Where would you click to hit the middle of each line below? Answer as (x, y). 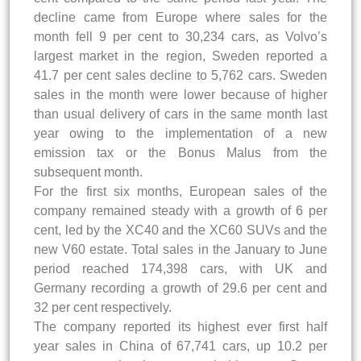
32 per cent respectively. (103, 307)
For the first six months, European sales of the (180, 191)
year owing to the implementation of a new (180, 133)
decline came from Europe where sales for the (180, 17)
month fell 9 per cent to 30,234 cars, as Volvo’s (180, 36)
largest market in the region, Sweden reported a (180, 56)
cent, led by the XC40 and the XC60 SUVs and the (180, 230)
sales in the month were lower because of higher (180, 94)
